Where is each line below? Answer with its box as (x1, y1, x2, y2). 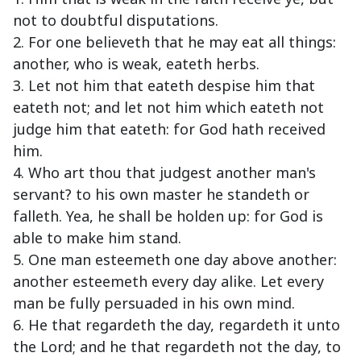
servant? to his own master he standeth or (13, 185, 309, 205)
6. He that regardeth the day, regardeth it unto (13, 315, 340, 335)
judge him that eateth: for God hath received (13, 119, 326, 139)
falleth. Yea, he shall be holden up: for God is (13, 206, 323, 226)
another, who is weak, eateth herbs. (13, 54, 259, 74)
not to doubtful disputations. (13, 10, 218, 31)
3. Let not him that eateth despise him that (13, 76, 315, 96)
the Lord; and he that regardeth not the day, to (13, 337, 341, 357)
